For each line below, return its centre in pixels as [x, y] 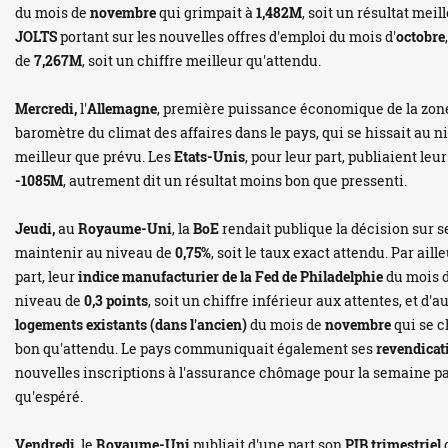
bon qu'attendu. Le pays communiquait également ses [195, 348]
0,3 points [116, 300]
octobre [420, 36]
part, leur [46, 276]
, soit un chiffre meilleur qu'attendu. [201, 60]
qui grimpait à [206, 12]
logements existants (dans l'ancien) [131, 324]
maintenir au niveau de [95, 252]
